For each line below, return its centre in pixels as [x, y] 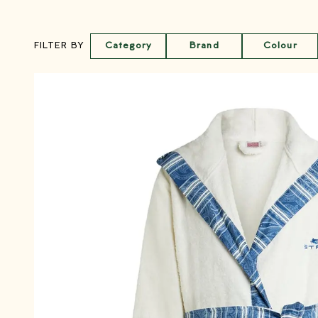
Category [128, 46]
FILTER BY [60, 46]
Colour [280, 46]
